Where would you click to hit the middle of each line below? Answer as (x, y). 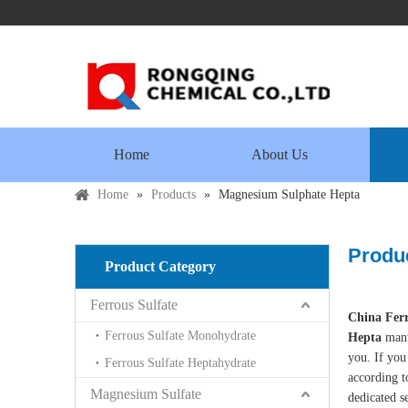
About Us (279, 154)
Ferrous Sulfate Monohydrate (180, 335)
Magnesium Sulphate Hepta (289, 194)
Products (173, 194)
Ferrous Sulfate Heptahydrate (180, 362)
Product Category (160, 266)
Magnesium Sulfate (146, 393)
